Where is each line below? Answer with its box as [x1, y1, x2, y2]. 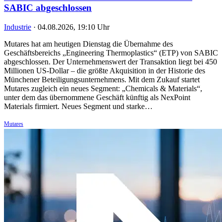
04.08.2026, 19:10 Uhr [38, 22, 110, 31]
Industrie [4, 22, 31, 31]
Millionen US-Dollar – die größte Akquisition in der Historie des [4, 66, 205, 75]
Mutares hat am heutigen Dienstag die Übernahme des [4, 39, 173, 48]
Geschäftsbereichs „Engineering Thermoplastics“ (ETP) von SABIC [4, 48, 218, 57]
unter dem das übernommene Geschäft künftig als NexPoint [4, 93, 190, 102]
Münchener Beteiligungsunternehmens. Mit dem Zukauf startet [4, 75, 200, 84]
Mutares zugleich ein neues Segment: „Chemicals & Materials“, [4, 84, 202, 93]
